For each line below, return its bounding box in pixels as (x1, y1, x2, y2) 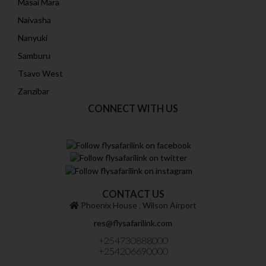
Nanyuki (18, 33, 47, 43)
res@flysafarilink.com (94, 217, 172, 228)
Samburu (18, 50, 50, 61)
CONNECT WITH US (88, 103, 178, 115)
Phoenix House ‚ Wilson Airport (79, 199, 197, 210)
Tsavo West (18, 68, 63, 79)
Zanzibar (18, 86, 49, 97)
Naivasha (18, 15, 51, 26)
